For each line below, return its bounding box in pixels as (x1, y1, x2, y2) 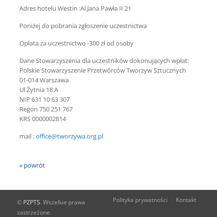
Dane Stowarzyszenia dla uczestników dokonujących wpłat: (19, 56, 189, 65)
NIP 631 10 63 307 (19, 95, 70, 104)
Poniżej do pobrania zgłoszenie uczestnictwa (19, 21, 147, 30)
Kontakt (176, 196, 196, 204)
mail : (19, 132, 36, 140)
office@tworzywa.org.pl (36, 132, 103, 140)
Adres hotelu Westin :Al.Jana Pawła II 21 (19, 4, 131, 13)
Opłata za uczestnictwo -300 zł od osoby (19, 39, 134, 47)
